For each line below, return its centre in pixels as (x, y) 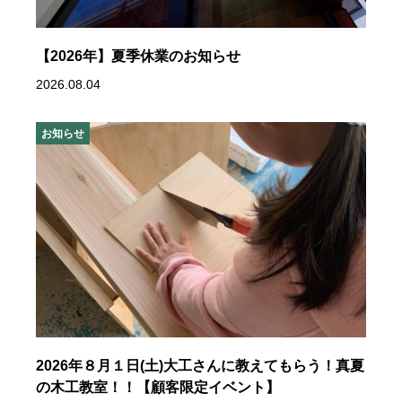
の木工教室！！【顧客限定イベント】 (158, 388)
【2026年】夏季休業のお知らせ (138, 57)
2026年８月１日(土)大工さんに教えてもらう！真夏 (200, 366)
